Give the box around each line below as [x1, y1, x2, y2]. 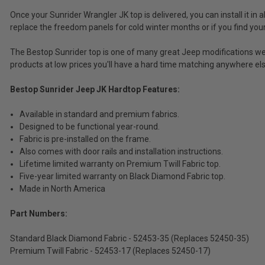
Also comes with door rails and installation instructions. [20, 146, 224, 156]
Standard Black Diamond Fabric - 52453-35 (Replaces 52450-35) [10, 233, 249, 243]
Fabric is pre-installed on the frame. [20, 134, 151, 144]
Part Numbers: [10, 208, 67, 218]
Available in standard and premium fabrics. [20, 109, 180, 119]
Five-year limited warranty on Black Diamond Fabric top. [20, 171, 226, 181]
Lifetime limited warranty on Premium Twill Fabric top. [20, 159, 221, 169]
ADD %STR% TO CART [21, 51, 105, 64]
